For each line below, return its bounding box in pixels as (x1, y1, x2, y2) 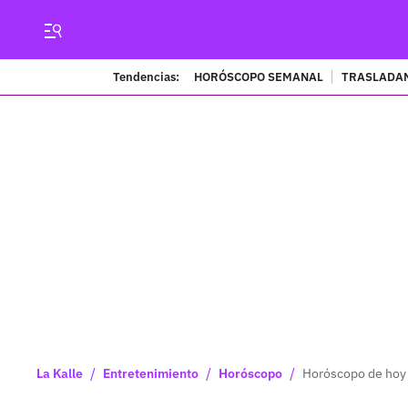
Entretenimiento (103, 365, 199, 382)
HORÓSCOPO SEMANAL (193, 68, 323, 85)
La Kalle (36, 365, 83, 382)
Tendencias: (112, 68, 179, 85)
